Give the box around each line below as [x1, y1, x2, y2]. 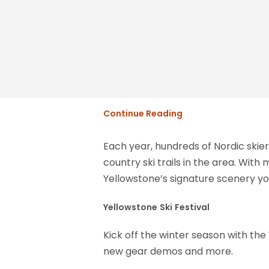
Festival [175, 201, 210, 214]
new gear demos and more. [103, 244, 233, 259]
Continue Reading [103, 107, 183, 120]
